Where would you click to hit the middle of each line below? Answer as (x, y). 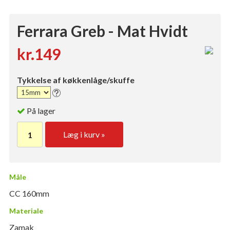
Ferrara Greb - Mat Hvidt (102, 31)
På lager (41, 111)
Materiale (26, 211)
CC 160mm (29, 194)
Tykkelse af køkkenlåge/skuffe (76, 80)
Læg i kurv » (84, 135)
